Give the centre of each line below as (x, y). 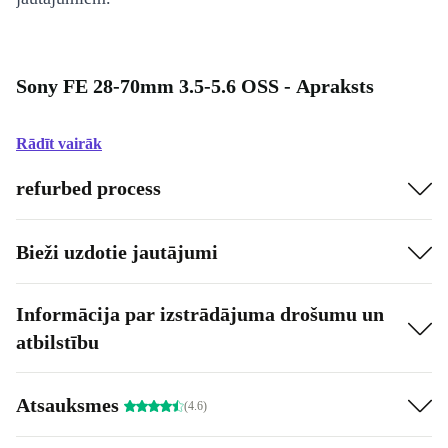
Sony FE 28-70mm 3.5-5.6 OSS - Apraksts (195, 86)
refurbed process (88, 187)
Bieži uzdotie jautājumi (117, 251)
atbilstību (57, 342)
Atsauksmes (70, 404)
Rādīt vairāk (59, 143)
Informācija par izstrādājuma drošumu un (200, 314)
